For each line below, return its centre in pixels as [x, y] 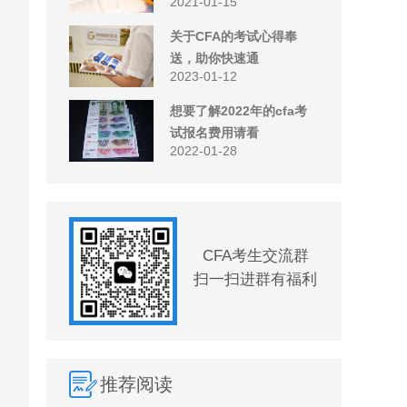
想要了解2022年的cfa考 [238, 111]
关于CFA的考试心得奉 [233, 36]
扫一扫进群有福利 [255, 279]
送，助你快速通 [214, 58]
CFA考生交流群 [255, 256]
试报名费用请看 [214, 133]
